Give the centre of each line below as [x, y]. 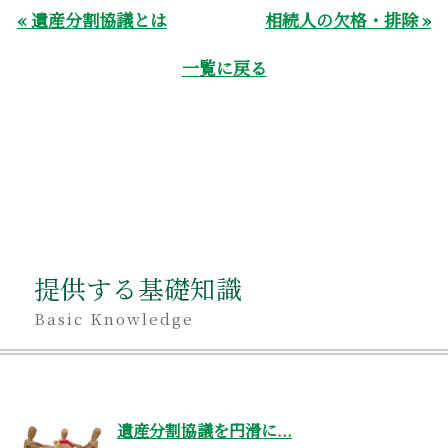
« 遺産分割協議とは [92, 19]
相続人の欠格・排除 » [348, 19]
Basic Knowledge [114, 318]
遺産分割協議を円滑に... [204, 430]
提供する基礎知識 [138, 288]
